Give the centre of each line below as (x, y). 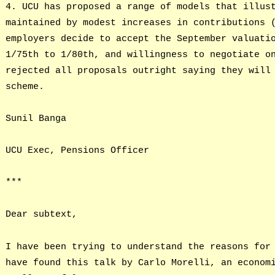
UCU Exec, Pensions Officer (77, 151)
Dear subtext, (41, 215)
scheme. (25, 86)
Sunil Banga (36, 118)
